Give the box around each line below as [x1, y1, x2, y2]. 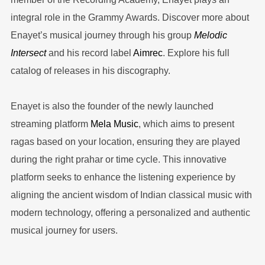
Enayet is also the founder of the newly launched [10, 101, 214, 112]
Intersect [10, 48, 46, 59]
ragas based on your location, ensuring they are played [10, 137, 240, 147]
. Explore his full [162, 48, 230, 59]
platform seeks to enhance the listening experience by [10, 172, 235, 183]
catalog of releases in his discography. [10, 66, 170, 76]
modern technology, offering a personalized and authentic [10, 208, 250, 218]
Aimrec [132, 48, 163, 59]
